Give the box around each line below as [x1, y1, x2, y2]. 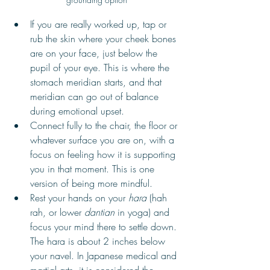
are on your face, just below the [30, 46, 160, 60]
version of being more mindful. [30, 177, 155, 190]
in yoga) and [115, 206, 172, 219]
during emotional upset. [30, 104, 127, 118]
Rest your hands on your [30, 191, 128, 205]
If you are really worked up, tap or [30, 17, 169, 31]
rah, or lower [30, 206, 84, 219]
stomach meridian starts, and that [30, 75, 165, 89]
